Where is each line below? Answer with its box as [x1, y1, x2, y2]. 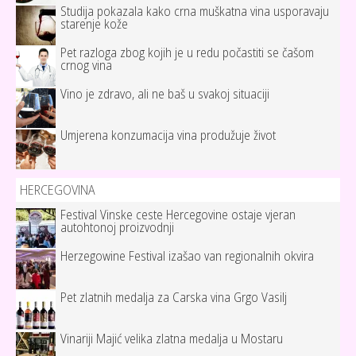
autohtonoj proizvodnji [60, 219, 174, 237]
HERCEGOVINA [20, 180, 95, 199]
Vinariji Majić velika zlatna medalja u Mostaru [60, 330, 283, 348]
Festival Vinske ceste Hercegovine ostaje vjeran [60, 206, 296, 224]
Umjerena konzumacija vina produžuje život [60, 126, 276, 145]
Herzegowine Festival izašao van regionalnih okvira [60, 247, 314, 265]
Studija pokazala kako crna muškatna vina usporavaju [60, 2, 329, 21]
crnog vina [60, 56, 112, 75]
